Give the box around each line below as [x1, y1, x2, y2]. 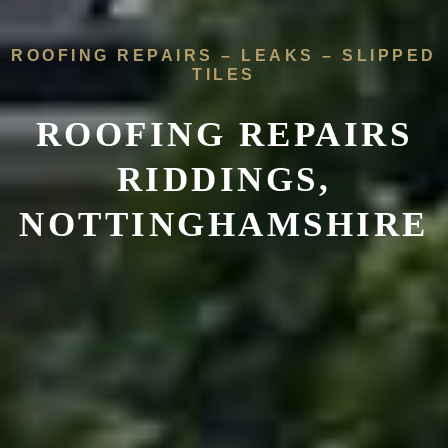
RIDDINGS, [116, 159, 332, 199]
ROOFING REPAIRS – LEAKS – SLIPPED [11, 46, 437, 64]
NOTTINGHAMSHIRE [19, 204, 429, 244]
